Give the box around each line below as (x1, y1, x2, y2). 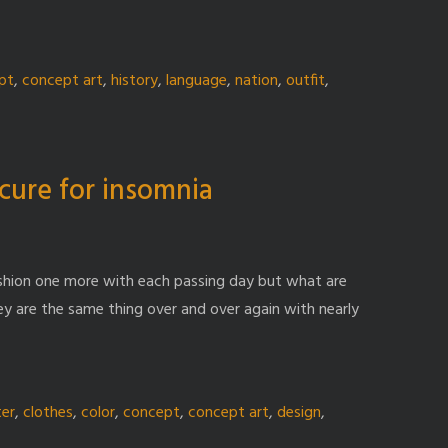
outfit (286, 67, 325, 94)
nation (235, 67, 278, 94)
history (111, 67, 158, 94)
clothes (23, 399, 73, 426)
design (277, 399, 321, 426)
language (166, 67, 227, 94)
